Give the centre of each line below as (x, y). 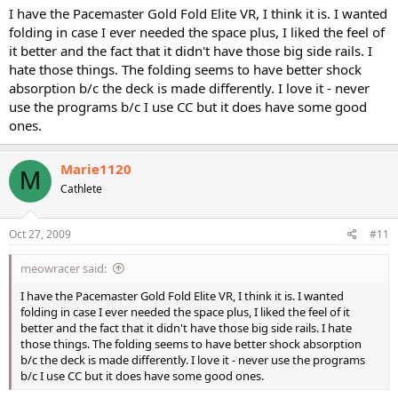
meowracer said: (64, 268)
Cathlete (81, 188)
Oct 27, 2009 (40, 234)
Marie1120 (96, 168)
